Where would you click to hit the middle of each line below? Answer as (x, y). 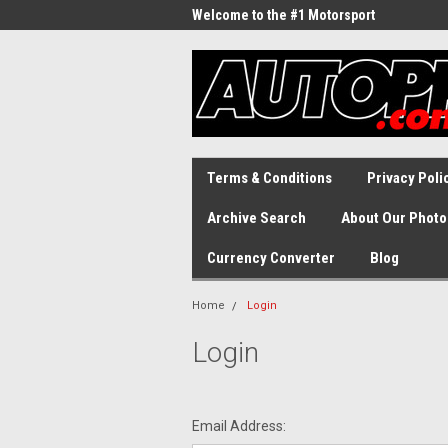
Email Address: (239, 426)
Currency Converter (271, 258)
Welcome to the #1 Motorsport (283, 15)
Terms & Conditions (269, 178)
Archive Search (256, 218)
